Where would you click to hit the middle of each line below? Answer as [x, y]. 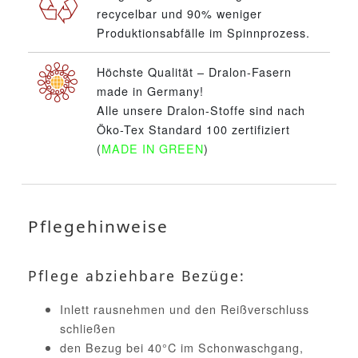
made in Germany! [150, 91]
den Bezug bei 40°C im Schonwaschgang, [182, 348]
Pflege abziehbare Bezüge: [137, 276]
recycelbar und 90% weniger [179, 14]
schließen [88, 328]
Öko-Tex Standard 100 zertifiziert [193, 129]
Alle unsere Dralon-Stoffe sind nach [201, 110]
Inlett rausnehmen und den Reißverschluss [185, 309]
